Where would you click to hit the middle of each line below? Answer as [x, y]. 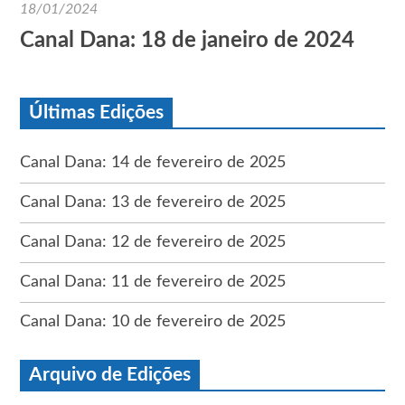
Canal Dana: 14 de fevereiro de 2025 [153, 162]
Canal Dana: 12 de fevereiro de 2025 [153, 242]
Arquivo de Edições [110, 374]
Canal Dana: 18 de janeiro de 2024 [188, 40]
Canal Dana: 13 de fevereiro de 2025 [153, 202]
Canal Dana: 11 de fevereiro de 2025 [153, 282]
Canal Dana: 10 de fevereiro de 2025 [153, 321]
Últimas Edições [97, 112]
